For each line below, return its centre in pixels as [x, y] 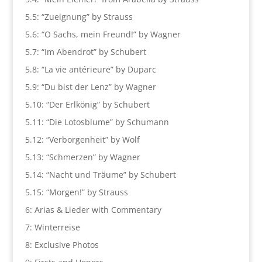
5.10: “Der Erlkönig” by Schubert [87, 104]
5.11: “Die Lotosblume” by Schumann [97, 122]
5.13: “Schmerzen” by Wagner [82, 157]
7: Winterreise [52, 227]
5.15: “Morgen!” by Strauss [76, 192]
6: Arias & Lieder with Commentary [93, 210]
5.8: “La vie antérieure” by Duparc [90, 69]
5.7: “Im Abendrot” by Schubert [85, 52]
